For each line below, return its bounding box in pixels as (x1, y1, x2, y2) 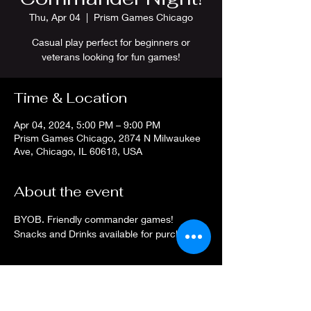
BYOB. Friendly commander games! (14, 213, 176, 225)
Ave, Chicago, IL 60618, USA (14, 145, 142, 157)
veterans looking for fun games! (42, 51, 180, 62)
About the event (14, 183, 124, 201)
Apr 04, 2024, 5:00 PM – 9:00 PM (14, 119, 160, 131)
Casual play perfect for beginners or (32, 36, 190, 48)
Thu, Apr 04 (29, 11, 81, 23)
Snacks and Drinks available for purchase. (14, 228, 200, 239)
